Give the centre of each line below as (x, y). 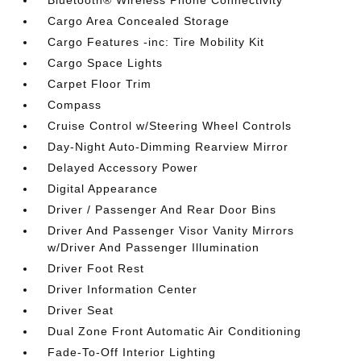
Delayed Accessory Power (123, 168)
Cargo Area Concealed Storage (139, 21)
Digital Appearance (103, 189)
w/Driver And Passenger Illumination (154, 247)
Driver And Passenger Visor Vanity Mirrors (171, 230)
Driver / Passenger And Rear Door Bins (162, 210)
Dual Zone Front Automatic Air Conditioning (175, 331)
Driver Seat (81, 310)
